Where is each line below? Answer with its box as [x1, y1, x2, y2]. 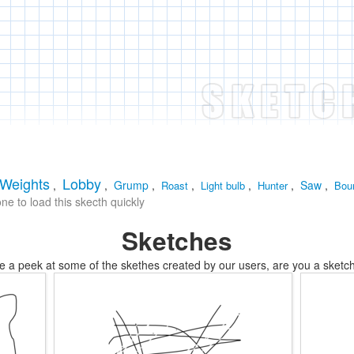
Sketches [122, 223, 232, 258]
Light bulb [201, 178, 245, 193]
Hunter [258, 178, 288, 193]
